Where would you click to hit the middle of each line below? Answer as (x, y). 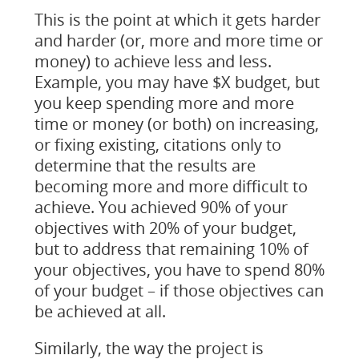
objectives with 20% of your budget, (165, 228)
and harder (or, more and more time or (178, 40)
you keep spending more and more (164, 103)
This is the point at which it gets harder (177, 20)
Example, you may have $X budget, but (177, 82)
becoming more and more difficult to (171, 186)
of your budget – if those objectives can (179, 290)
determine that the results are (145, 165)
